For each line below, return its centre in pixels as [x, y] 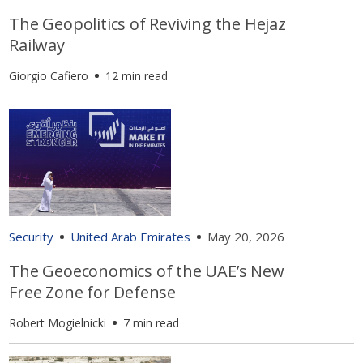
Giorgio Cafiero [49, 75]
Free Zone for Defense [93, 293]
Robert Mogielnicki [58, 323]
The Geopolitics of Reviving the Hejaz [147, 23]
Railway [37, 45]
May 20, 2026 [246, 237]
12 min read [137, 75]
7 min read [152, 323]
